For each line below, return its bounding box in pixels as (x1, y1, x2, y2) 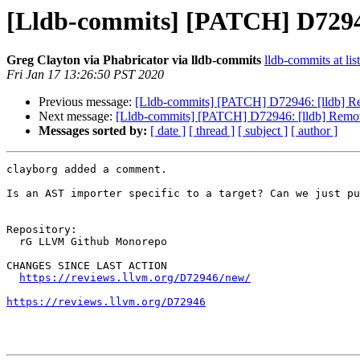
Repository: (6, 223, 77, 236)
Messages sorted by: (39, 124, 147, 138)
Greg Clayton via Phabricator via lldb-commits (6, 53, 261, 67)
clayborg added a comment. (6, 163, 167, 176)
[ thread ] (189, 124, 235, 138)
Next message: (39, 109, 116, 124)
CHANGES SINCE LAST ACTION (6, 260, 167, 272)
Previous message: (39, 95, 135, 109)
